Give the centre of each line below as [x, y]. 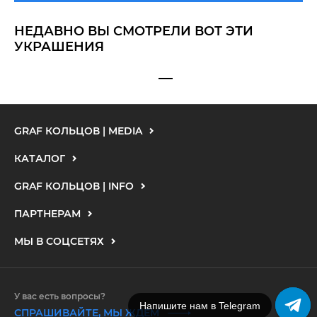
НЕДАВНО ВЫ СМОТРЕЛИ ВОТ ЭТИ [134, 31]
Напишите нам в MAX [211, 306]
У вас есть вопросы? [60, 296]
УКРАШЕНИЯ [59, 46]
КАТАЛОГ [40, 158]
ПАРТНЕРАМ [47, 214]
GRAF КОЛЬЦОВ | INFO [74, 186]
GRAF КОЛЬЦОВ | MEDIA [78, 131]
